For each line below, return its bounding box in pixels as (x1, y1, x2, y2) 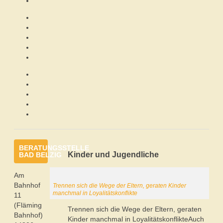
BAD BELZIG (19, 150, 62, 159)
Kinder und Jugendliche (68, 149, 159, 159)
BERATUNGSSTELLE (19, 143, 89, 152)
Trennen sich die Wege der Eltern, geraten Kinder (53, 182, 186, 190)
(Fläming (14, 201, 42, 209)
